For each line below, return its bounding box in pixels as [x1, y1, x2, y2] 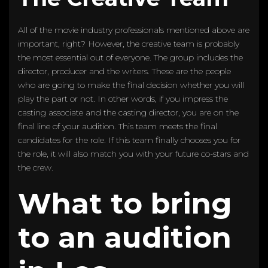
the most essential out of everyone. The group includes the [18, 51, 243, 63]
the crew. [18, 162, 56, 173]
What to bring [18, 185, 232, 221]
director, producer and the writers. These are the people [18, 65, 231, 77]
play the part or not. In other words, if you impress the [18, 93, 228, 104]
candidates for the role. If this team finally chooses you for [18, 134, 240, 145]
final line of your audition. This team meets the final [18, 120, 217, 132]
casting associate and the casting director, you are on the [18, 106, 239, 118]
